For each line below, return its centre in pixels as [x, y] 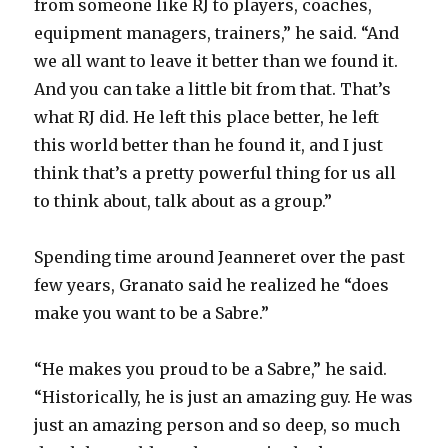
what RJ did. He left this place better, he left [207, 117]
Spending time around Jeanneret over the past [220, 257]
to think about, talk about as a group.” [183, 201]
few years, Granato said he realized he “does [212, 285]
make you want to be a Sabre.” [152, 313]
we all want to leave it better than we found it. [216, 61]
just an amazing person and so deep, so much [217, 425]
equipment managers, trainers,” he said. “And [217, 33]
